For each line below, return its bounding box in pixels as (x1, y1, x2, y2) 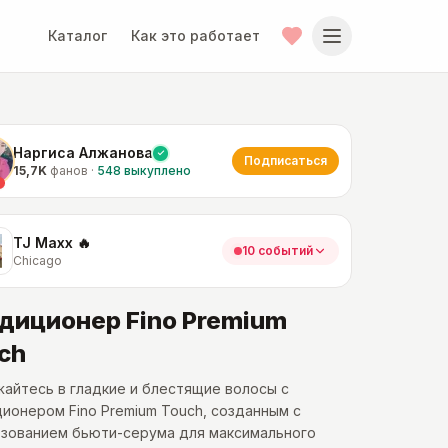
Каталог (48, 27, 107, 44)
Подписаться (244, 153, 327, 168)
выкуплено (124, 163, 191, 178)
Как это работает (131, 27, 260, 44)
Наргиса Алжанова (13, 144, 153, 161)
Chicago (13, 253, 62, 268)
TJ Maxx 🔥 (13, 234, 91, 251)
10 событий (242, 243, 313, 258)
